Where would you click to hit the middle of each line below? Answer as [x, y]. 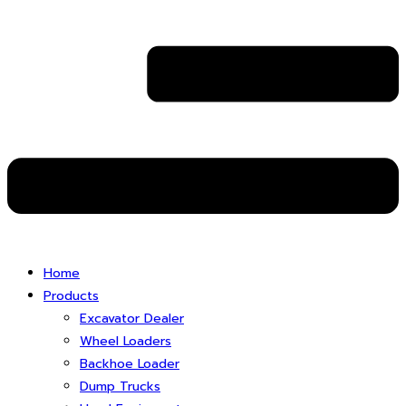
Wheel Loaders [126, 341]
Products [71, 295]
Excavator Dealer [132, 318]
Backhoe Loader [130, 363]
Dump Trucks [120, 386]
